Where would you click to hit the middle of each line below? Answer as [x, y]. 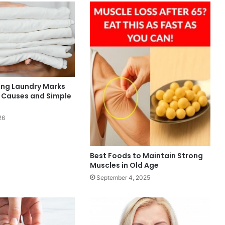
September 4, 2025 [123, 177]
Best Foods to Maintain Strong [146, 155]
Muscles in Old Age [124, 165]
